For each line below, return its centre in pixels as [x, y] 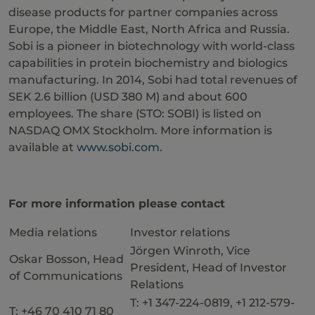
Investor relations [180, 232]
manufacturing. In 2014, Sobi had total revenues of [153, 80]
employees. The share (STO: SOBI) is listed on [135, 114]
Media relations [54, 232]
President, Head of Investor [208, 268]
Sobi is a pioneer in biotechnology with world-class [152, 46]
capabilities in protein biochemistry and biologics [148, 63]
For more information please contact [117, 204]
